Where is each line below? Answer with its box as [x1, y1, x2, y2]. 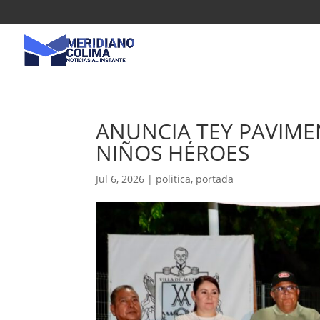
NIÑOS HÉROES [96, 138, 250, 167]
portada [196, 172, 234, 186]
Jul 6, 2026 [96, 172, 145, 186]
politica [156, 172, 191, 186]
